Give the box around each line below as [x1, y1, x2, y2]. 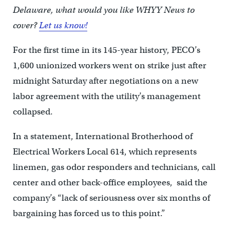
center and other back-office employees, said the [12, 177, 207, 188]
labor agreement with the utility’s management [12, 90, 201, 102]
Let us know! [39, 20, 87, 31]
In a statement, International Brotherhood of [12, 130, 193, 142]
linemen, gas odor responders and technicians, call [12, 161, 216, 172]
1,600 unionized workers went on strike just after [12, 60, 206, 71]
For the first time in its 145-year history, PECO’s [12, 44, 200, 55]
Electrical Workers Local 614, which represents [12, 146, 197, 157]
